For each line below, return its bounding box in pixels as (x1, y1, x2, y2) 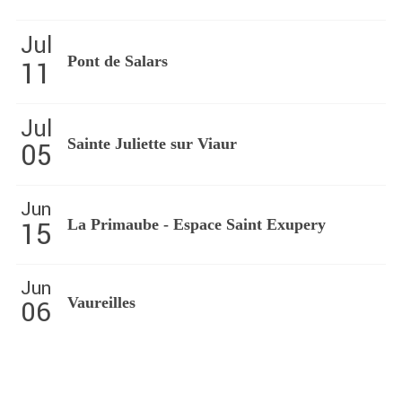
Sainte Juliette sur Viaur (66, 135, 237, 153)
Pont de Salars (66, 52, 168, 70)
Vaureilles (66, 293, 135, 311)
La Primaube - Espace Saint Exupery (66, 215, 326, 233)
